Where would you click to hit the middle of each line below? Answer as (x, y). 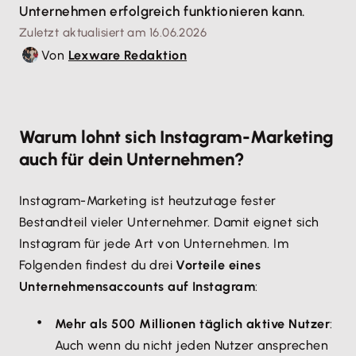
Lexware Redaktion (128, 55)
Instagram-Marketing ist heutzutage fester (148, 201)
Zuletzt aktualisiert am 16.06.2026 (113, 33)
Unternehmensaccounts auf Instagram (137, 286)
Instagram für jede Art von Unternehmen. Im (154, 244)
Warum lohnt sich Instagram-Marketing (176, 137)
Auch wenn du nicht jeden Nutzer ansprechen (192, 345)
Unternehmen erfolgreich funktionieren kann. (163, 11)
